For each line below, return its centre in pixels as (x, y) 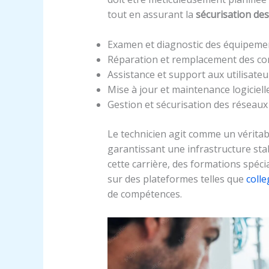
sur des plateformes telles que (177, 179)
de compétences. (144, 194)
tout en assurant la (151, 14)
